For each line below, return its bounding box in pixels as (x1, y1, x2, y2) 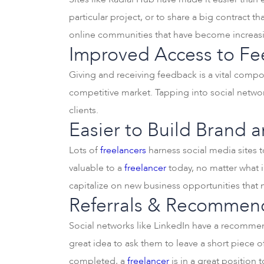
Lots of (69, 144, 100, 157)
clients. (69, 104, 98, 117)
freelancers (100, 144, 146, 157)
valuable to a (69, 161, 124, 174)
